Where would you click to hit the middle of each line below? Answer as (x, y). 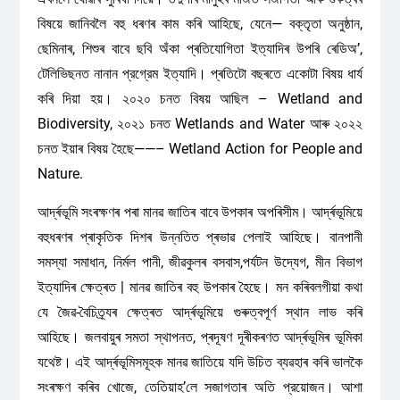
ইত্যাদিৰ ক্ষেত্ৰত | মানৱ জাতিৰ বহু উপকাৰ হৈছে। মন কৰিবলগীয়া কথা (200, 287)
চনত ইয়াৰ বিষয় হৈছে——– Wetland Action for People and (200, 149)
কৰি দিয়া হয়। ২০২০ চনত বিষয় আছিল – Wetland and (200, 99)
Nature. (60, 174)
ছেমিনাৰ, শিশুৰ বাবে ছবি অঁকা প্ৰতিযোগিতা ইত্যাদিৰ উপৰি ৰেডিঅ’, (200, 49)
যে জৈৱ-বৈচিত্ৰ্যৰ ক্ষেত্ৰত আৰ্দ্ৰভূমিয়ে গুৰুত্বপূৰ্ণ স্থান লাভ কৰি (200, 312)
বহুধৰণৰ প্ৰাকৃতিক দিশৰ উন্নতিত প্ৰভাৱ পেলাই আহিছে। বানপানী (200, 237)
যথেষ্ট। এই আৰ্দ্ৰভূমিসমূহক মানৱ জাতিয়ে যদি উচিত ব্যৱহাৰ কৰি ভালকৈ (200, 362)
